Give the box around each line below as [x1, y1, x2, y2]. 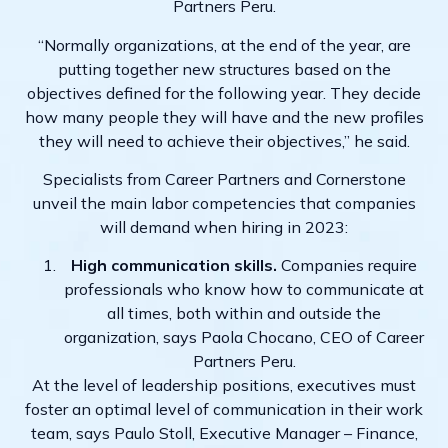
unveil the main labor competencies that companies [32, 193, 416, 214]
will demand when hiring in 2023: [100, 217, 348, 238]
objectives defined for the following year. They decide [27, 82, 421, 103]
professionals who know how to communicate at [64, 279, 424, 300]
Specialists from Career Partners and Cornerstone [42, 169, 406, 190]
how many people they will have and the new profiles [24, 106, 424, 127]
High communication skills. [71, 255, 277, 276]
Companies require [277, 255, 417, 276]
